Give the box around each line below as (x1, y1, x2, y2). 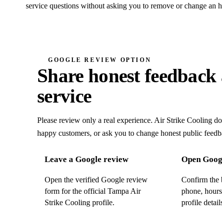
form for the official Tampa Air (45, 187, 141, 196)
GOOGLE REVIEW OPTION (48, 56, 152, 63)
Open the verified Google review (45, 175, 148, 184)
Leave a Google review (45, 155, 129, 165)
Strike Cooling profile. (45, 198, 115, 207)
